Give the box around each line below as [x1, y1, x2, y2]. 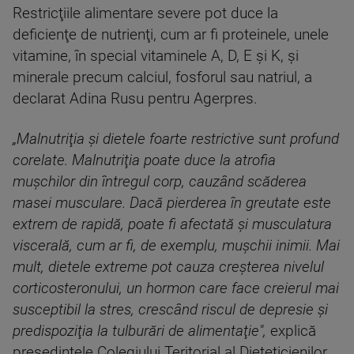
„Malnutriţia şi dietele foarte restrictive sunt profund [13, 130, 339, 148]
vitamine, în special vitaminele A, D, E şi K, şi [13, 47, 299, 65]
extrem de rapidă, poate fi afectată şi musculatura [13, 215, 332, 233]
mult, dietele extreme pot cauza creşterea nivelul [13, 258, 324, 276]
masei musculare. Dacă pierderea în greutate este [13, 194, 331, 212]
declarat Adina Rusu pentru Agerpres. [13, 89, 258, 107]
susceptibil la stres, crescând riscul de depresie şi [13, 300, 328, 318]
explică [266, 322, 316, 340]
